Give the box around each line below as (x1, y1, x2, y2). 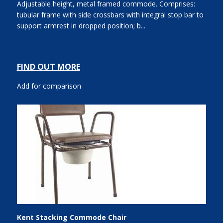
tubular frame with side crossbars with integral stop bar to (16, 10, 204, 20)
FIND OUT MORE (16, 61, 80, 73)
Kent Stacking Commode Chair (16, 213, 126, 222)
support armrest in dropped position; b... (16, 21, 145, 31)
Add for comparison (16, 81, 81, 91)
